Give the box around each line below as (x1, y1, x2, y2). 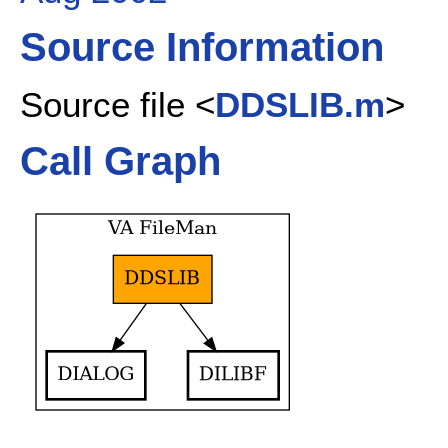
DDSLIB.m (215, 84, 385, 124)
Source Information (20, 25, 384, 70)
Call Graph (20, 139, 221, 184)
